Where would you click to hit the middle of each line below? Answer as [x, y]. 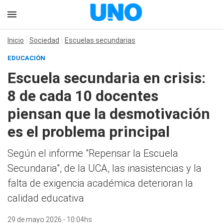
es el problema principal [89, 132]
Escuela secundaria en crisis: [107, 78]
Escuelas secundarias [100, 40]
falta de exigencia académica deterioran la [100, 183]
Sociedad [44, 40]
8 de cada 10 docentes [83, 96]
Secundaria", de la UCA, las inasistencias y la [105, 168]
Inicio [16, 40]
